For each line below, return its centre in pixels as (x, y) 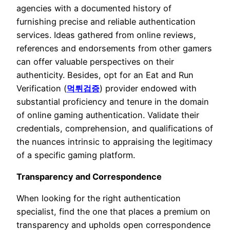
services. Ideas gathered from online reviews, (106, 35)
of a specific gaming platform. (76, 155)
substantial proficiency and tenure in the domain (113, 101)
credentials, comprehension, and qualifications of (115, 128)
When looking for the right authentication (99, 198)
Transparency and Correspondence (89, 177)
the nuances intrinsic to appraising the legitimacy (114, 141)
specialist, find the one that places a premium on (113, 212)
